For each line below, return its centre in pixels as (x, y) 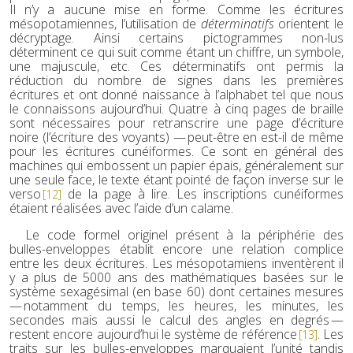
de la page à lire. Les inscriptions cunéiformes (203, 194)
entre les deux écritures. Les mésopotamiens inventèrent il (176, 264)
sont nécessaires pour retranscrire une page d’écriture (176, 123)
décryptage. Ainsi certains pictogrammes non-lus (176, 38)
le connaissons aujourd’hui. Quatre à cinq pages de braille (176, 109)
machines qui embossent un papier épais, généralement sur (176, 166)
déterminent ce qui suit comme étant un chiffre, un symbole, (176, 52)
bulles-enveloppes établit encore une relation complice (176, 249)
